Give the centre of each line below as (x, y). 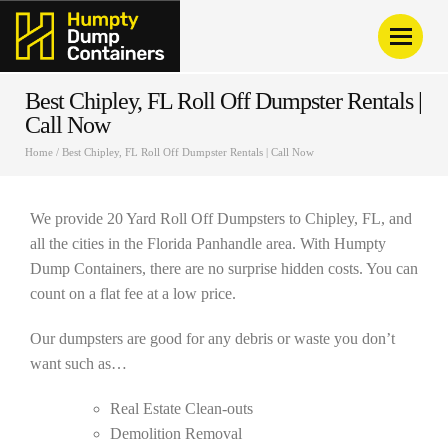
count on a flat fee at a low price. (133, 294)
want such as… (78, 364)
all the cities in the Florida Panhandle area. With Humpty (208, 244)
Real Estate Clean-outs (181, 409)
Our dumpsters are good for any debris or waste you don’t (212, 339)
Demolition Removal (176, 434)
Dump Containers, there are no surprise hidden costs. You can (224, 269)
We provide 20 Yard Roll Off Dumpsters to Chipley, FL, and (221, 219)
